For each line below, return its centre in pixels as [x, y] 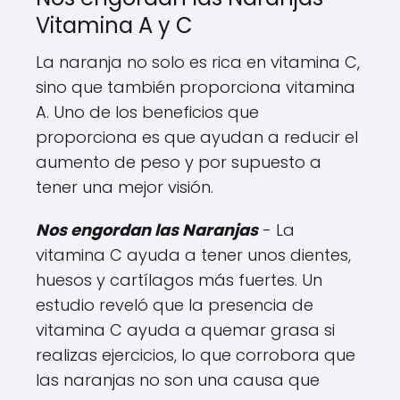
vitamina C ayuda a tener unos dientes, [193, 255]
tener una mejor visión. [125, 187]
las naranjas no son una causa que [178, 380]
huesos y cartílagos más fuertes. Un [179, 280]
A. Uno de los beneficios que [147, 112]
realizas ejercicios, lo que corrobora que [196, 355]
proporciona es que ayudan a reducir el [197, 137]
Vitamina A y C [114, 26]
